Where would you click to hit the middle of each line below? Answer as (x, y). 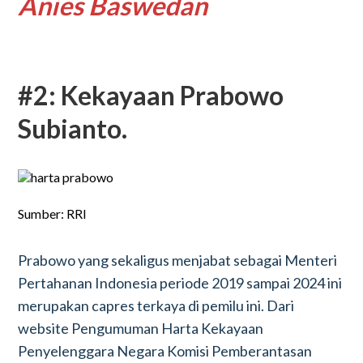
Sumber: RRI (53, 214)
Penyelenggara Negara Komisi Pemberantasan (165, 351)
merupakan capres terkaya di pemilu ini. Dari (156, 305)
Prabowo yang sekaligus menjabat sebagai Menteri (178, 260)
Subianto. (73, 128)
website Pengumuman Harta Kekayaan (141, 328)
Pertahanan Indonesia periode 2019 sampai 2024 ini (180, 283)
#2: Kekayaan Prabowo (151, 95)
